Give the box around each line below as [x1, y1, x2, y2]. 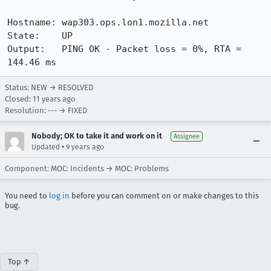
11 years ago [33, 94, 76, 103]
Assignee [174, 132, 200, 140]
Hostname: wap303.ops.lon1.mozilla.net [7, 17, 209, 28]
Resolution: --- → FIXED [5, 106, 87, 115]
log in [49, 191, 70, 200]
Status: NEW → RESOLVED [5, 83, 93, 92]
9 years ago [66, 143, 104, 151]
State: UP [7, 30, 73, 41]
